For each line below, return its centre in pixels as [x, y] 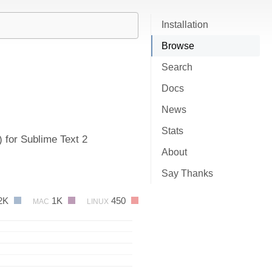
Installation [185, 25]
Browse [178, 46]
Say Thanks [187, 173]
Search [177, 67]
